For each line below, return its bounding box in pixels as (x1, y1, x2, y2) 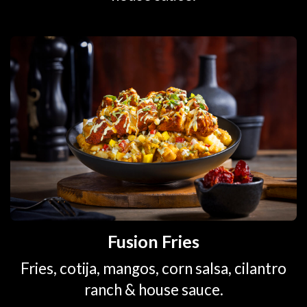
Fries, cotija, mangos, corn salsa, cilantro (21, 259, 286, 278)
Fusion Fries (108, 231, 199, 252)
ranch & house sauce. (84, 280, 223, 299)
